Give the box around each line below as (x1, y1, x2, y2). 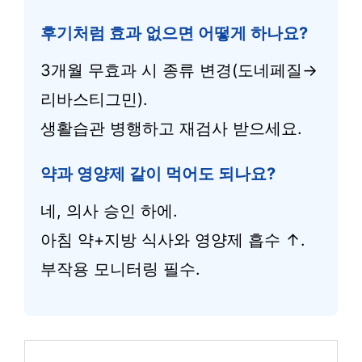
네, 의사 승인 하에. (40, 201, 178, 221)
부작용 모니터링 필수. (40, 259, 200, 279)
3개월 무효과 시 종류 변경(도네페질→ (40, 61, 318, 80)
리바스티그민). (40, 90, 148, 109)
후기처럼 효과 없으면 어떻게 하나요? (40, 23, 308, 43)
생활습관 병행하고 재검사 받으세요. (40, 119, 302, 138)
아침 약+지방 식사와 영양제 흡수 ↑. (40, 230, 305, 250)
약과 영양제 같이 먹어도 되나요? (40, 164, 276, 183)
